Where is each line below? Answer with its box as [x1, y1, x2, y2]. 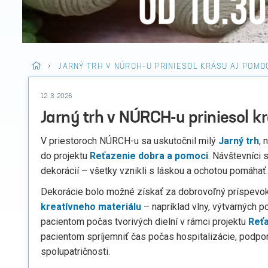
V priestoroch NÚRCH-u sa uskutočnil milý [41, 135, 218, 147]
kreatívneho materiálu [41, 201, 141, 212]
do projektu [41, 150, 90, 162]
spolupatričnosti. [41, 246, 110, 257]
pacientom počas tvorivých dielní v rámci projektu [41, 216, 248, 227]
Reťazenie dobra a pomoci [90, 150, 208, 162]
